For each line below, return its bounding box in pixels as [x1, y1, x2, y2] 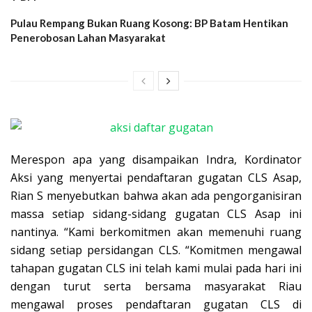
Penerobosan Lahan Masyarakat [10, 31, 170, 45]
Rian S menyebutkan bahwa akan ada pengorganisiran [10, 188, 302, 204]
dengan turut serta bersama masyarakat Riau [10, 279, 302, 295]
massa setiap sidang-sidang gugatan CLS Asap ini [10, 206, 302, 222]
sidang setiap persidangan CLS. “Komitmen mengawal [10, 242, 302, 258]
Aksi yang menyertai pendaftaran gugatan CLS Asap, [10, 170, 302, 186]
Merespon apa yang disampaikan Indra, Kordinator [10, 152, 302, 168]
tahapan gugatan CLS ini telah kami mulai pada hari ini [10, 260, 302, 276]
